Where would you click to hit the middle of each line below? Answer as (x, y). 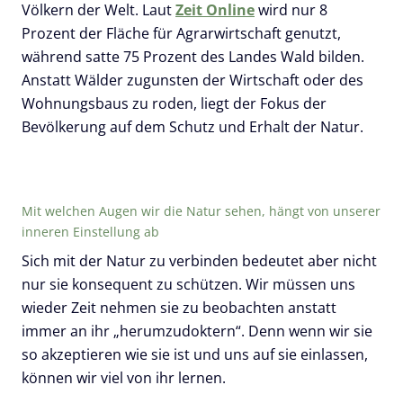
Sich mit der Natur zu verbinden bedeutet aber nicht (199, 261)
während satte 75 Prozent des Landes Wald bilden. (193, 57)
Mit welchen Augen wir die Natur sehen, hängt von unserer (201, 211)
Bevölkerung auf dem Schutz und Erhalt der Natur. (193, 127)
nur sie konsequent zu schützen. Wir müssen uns (188, 285)
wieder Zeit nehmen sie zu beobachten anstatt (179, 308)
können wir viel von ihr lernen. (129, 378)
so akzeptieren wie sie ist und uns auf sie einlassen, (195, 355)
